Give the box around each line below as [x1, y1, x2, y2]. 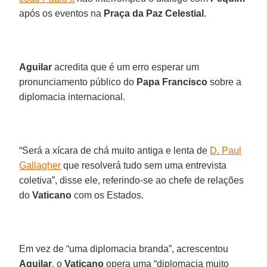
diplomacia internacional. [19, 91, 126, 102]
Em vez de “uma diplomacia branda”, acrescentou [19, 243, 229, 254]
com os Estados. [72, 190, 144, 200]
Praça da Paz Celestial [104, 8, 204, 18]
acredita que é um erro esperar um [52, 61, 200, 72]
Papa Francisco [136, 76, 208, 87]
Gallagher [19, 160, 61, 170]
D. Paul [210, 145, 242, 156]
